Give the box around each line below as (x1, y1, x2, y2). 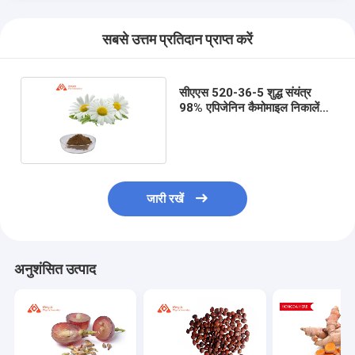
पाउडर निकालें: (178, 115, 242, 130)
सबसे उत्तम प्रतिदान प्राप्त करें (102, 32, 253, 48)
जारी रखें (146, 192, 184, 207)
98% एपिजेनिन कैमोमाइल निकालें (178, 100, 319, 115)
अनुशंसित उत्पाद (13, 261, 96, 278)
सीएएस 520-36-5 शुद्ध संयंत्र (178, 85, 311, 100)
